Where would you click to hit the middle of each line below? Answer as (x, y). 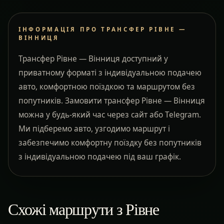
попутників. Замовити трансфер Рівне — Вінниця (112, 100)
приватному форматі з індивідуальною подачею (110, 72)
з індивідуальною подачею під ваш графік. (100, 156)
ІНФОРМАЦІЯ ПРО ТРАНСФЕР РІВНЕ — (103, 29)
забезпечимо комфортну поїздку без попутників (110, 142)
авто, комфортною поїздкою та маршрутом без (107, 86)
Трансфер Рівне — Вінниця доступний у (93, 58)
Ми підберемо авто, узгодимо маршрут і (94, 128)
